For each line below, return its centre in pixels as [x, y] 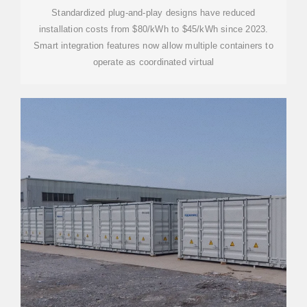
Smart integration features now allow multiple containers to [153, 46]
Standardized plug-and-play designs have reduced [153, 13]
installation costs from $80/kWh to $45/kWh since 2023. [153, 29]
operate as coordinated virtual [153, 62]
